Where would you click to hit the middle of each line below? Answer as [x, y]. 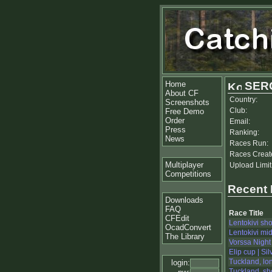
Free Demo [185, 111]
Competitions [188, 174]
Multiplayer [184, 165]
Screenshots [187, 102]
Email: [240, 121]
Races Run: [249, 143]
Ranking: [244, 132]
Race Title [246, 213]
